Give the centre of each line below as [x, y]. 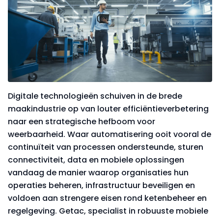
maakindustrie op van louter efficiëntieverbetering [108, 109]
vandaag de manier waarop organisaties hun [98, 172]
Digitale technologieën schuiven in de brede [95, 96]
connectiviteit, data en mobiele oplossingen [96, 160]
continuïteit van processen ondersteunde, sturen [106, 147]
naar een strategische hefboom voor [82, 121]
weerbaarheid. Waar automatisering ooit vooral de [110, 134]
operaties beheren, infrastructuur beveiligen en [101, 185]
